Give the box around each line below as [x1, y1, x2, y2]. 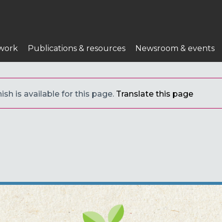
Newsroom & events [135, 43, 215, 53]
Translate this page [116, 89, 193, 99]
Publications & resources [28, 43, 125, 53]
